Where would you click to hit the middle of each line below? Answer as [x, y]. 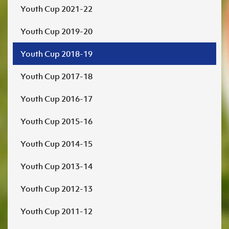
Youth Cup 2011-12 [56, 211]
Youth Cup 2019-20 [56, 31]
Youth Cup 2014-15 [56, 144]
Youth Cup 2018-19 [56, 54]
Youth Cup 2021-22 [56, 9]
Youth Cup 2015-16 [56, 121]
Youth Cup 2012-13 [56, 189]
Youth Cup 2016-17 [56, 99]
